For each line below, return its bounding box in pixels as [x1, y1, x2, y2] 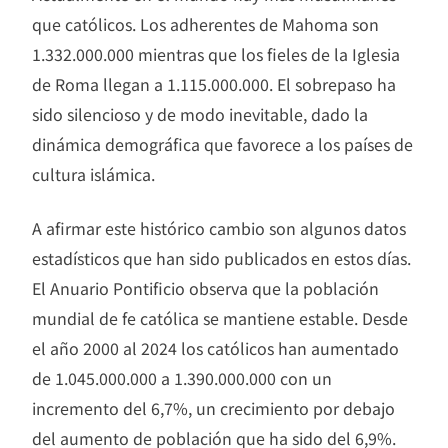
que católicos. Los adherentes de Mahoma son [32, 11, 379, 36]
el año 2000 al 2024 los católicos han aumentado [32, 335, 399, 360]
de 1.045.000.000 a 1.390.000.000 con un [32, 365, 332, 390]
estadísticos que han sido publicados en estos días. [32, 245, 411, 270]
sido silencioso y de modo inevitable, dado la [32, 101, 368, 126]
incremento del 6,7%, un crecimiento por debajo [32, 395, 395, 420]
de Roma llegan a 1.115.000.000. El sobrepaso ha [32, 71, 396, 96]
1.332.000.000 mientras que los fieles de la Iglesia [32, 41, 400, 66]
